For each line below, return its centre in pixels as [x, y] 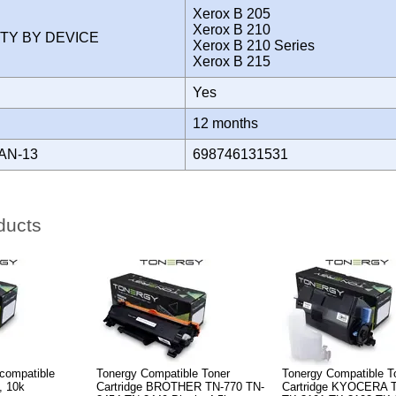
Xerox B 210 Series [254, 45]
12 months [229, 123]
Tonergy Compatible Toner [163, 373]
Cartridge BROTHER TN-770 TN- [180, 386]
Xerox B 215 [235, 61]
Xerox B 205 [232, 13]
